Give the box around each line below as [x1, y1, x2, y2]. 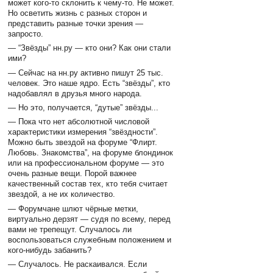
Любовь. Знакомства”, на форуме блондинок [8, 148, 174, 158]
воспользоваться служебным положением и [8, 235, 172, 244]
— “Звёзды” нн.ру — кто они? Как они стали [8, 43, 171, 53]
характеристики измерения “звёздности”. [8, 127, 158, 137]
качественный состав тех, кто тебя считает [8, 179, 168, 189]
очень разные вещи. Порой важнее [8, 169, 137, 179]
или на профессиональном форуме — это [8, 158, 165, 168]
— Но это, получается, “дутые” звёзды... [8, 102, 159, 112]
